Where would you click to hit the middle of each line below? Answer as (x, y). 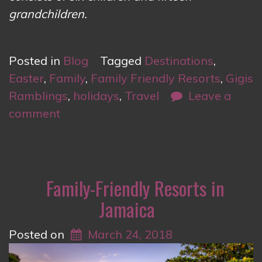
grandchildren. (48, 14)
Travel (142, 96)
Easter (26, 78)
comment (35, 113)
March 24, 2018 (130, 235)
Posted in (36, 61)
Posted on (38, 235)
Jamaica (127, 209)
